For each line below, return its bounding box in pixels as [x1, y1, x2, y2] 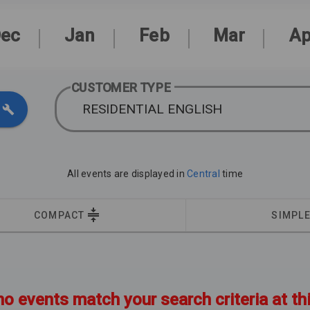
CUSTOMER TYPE [71, 80, 171, 95]
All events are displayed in [67, 168, 187, 179]
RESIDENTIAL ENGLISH [82, 101, 222, 117]
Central [187, 168, 222, 179]
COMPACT [33, 210, 85, 221]
